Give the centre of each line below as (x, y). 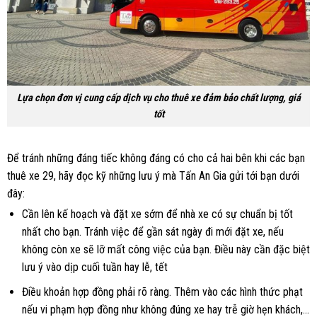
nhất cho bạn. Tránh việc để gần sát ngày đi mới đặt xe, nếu (152, 232)
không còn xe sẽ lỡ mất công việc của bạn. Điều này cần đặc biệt (166, 250)
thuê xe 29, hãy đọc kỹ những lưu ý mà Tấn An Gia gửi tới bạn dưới (153, 175)
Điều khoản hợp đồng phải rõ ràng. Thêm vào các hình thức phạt (162, 292)
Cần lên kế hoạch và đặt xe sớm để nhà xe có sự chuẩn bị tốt (157, 214)
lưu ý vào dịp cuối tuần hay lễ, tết (94, 267)
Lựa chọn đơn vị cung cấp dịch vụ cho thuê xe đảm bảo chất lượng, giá (158, 98)
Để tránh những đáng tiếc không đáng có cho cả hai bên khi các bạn (156, 158)
